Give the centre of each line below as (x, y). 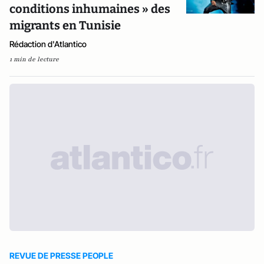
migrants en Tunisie (65, 26)
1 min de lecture (34, 60)
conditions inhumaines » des (90, 9)
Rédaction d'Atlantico (48, 44)
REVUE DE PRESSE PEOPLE (61, 256)
